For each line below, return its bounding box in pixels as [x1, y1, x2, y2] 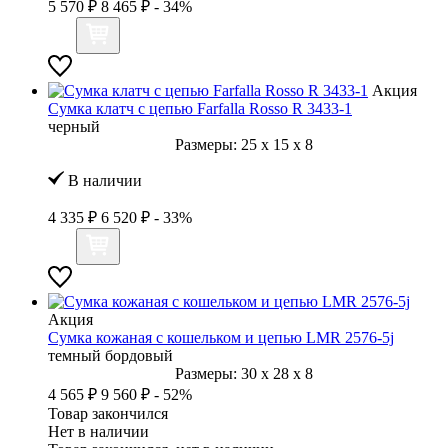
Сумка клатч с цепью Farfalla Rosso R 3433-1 [48, 99, 352, 117]
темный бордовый [48, 346, 173, 364]
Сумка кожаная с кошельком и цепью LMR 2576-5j [48, 328, 394, 346]
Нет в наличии [48, 422, 149, 440]
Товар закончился [48, 404, 168, 422]
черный [48, 117, 100, 135]
